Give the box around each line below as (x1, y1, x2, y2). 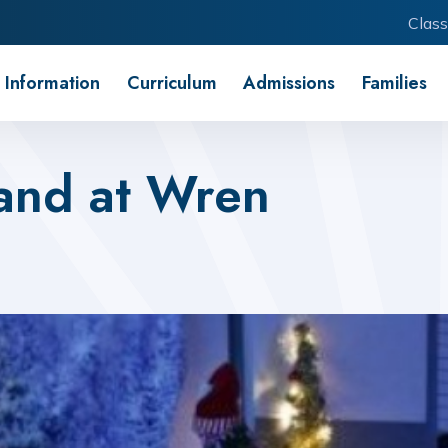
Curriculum (126, 70, 217, 96)
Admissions (243, 70, 336, 96)
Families (361, 70, 427, 96)
